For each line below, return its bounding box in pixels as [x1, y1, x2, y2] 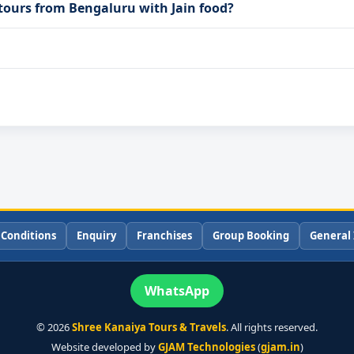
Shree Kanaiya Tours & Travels [72, 320, 226, 335]
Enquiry [77, 228, 116, 243]
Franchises [137, 228, 192, 243]
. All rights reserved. [226, 320, 318, 335]
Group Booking [213, 228, 289, 243]
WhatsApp [145, 282, 209, 300]
